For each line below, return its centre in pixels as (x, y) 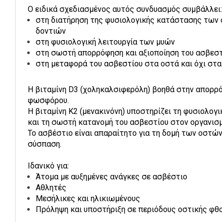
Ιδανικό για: (48, 166)
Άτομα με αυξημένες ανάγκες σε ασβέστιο (111, 177)
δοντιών (51, 31)
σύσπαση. (45, 144)
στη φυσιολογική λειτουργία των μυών (105, 42)
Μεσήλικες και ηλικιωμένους (88, 198)
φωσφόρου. (48, 100)
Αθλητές (51, 188)
